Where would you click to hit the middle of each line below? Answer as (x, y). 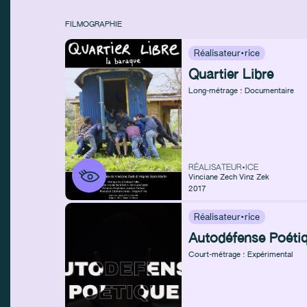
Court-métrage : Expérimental (241, 255)
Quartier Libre (231, 75)
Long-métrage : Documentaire (241, 91)
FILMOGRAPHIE (94, 24)
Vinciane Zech (213, 177)
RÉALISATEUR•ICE (223, 168)
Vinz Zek (254, 177)
